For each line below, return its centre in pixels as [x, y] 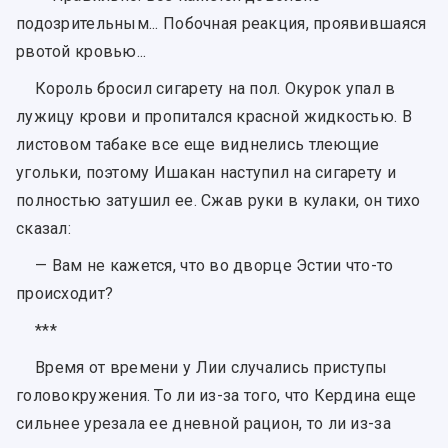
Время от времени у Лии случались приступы [211, 368]
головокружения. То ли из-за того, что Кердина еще [216, 396]
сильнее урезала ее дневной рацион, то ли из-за [203, 424]
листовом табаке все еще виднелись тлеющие [198, 145]
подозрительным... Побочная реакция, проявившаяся [221, 23]
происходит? [65, 294]
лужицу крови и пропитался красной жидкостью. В [214, 117]
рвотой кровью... [81, 51]
